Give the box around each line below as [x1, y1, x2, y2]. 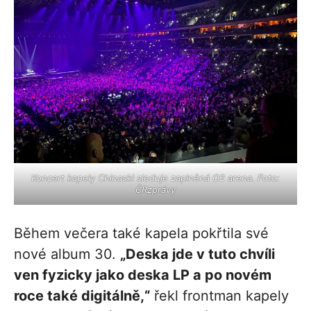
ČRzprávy [135, 183, 176, 195]
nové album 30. [14, 245, 120, 262]
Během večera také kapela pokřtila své [14, 224, 269, 242]
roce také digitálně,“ [14, 287, 150, 304]
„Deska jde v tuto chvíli [120, 245, 275, 262]
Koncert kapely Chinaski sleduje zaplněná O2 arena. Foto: [31, 171, 280, 183]
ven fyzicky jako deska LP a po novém [14, 266, 271, 283]
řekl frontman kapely [150, 287, 289, 304]
